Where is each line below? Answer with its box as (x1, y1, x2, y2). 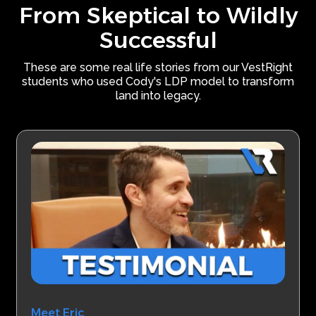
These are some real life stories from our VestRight (23, 61, 293, 75)
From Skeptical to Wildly (18, 1, 298, 30)
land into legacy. (115, 89, 201, 103)
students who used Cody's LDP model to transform (22, 75, 294, 89)
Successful (99, 26, 217, 54)
